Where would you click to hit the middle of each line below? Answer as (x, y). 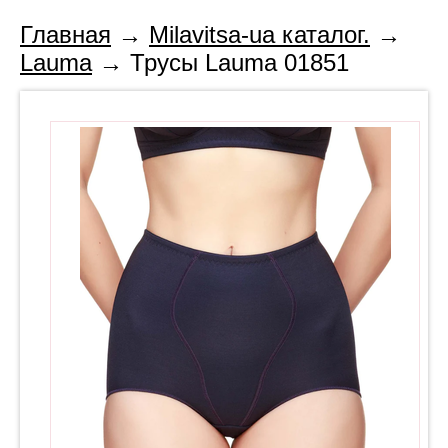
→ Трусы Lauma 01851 (220, 62)
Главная (65, 34)
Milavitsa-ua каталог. (259, 34)
